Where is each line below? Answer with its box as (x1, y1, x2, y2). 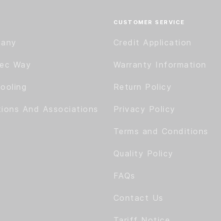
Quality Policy (113, 148, 174, 158)
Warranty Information (113, 60, 207, 70)
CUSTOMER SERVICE (113, 19, 185, 26)
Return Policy (113, 82, 172, 92)
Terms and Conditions (113, 126, 209, 136)
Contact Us (113, 193, 164, 203)
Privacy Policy (113, 104, 176, 114)
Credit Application (113, 37, 192, 47)
